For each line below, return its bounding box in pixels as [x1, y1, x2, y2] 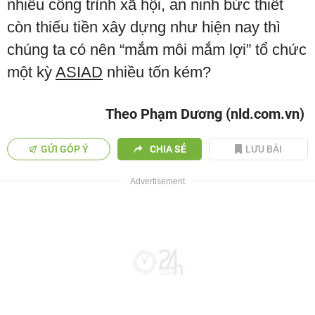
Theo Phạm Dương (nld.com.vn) [105, 105, 304, 122]
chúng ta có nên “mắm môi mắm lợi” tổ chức [7, 41, 307, 58]
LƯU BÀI [245, 143, 283, 155]
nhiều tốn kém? [103, 63, 211, 81]
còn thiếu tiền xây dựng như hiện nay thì [7, 18, 281, 36]
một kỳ [7, 63, 56, 81]
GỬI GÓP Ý [41, 143, 89, 155]
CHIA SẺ [149, 143, 186, 155]
